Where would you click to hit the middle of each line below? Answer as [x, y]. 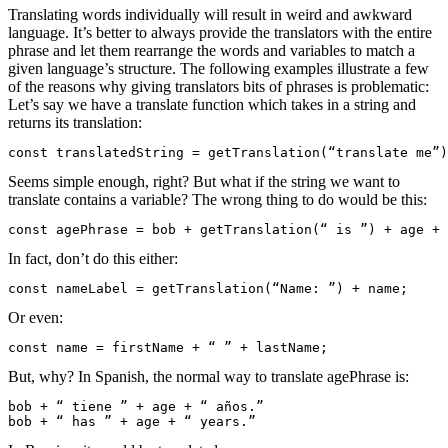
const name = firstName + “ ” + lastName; [168, 348]
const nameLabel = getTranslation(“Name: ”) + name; [208, 289]
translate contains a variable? [98, 200]
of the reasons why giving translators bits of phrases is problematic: [218, 87]
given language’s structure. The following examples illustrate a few [218, 69]
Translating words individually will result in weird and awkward [210, 15]
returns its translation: [75, 123]
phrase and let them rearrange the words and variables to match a [211, 51]
